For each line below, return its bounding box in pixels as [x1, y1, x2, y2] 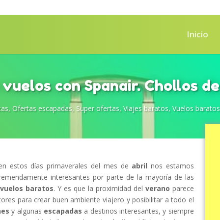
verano [145, 184, 170, 193]
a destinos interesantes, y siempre [82, 206, 194, 216]
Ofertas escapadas [12, 104, 72, 113]
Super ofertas [76, 104, 119, 113]
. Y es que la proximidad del [53, 184, 145, 193]
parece [169, 184, 194, 193]
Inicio [187, 28, 208, 40]
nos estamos [147, 161, 194, 170]
